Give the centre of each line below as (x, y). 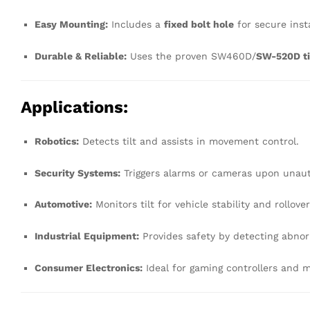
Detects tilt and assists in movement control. (189, 141)
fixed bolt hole (199, 25)
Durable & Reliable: (81, 56)
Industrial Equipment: (87, 236)
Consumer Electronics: (89, 267)
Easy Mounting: (71, 25)
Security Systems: (77, 173)
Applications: (74, 107)
